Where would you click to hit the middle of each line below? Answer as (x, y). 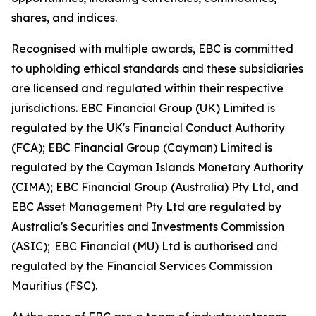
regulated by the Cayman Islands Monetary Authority (157, 168)
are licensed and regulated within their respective (147, 89)
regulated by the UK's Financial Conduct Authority (148, 128)
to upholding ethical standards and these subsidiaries (157, 69)
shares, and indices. (64, 18)
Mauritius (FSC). (56, 286)
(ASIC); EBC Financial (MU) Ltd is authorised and (145, 247)
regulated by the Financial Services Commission (142, 266)
